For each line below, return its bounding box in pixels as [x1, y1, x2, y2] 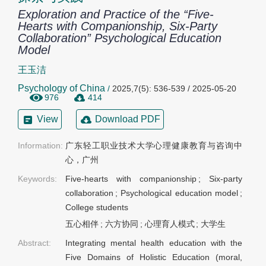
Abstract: [18, 238, 51, 248]
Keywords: [18, 174, 57, 184]
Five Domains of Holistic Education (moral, [65, 252, 242, 262]
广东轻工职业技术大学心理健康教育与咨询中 [65, 141, 242, 151]
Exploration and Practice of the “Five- [18, 8, 214, 21]
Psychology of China [18, 83, 105, 93]
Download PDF [95, 114, 160, 125]
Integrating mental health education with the [65, 238, 242, 248]
